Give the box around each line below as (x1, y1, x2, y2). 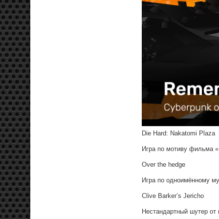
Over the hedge (142, 160, 185, 168)
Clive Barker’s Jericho (142, 192, 204, 199)
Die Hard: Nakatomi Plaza (142, 129, 215, 137)
